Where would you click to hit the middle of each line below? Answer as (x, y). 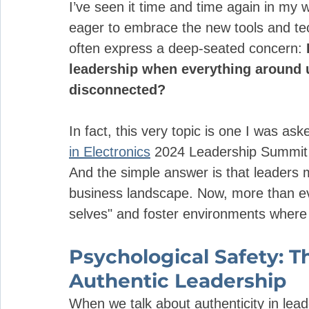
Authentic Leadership (178, 281)
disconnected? (119, 90)
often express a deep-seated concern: (188, 48)
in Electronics (110, 152)
